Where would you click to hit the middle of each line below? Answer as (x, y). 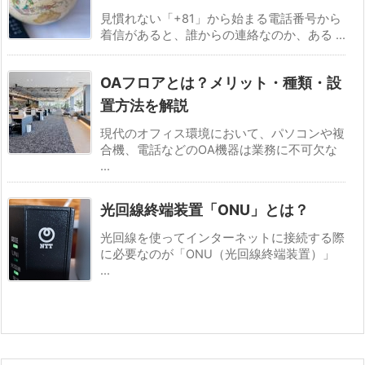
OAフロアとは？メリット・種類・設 (221, 83)
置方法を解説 (144, 106)
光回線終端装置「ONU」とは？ (204, 210)
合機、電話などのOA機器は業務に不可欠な (219, 150)
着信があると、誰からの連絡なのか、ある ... (223, 35)
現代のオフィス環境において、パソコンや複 (222, 134)
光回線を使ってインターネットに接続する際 (222, 238)
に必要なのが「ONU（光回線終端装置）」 (218, 255)
